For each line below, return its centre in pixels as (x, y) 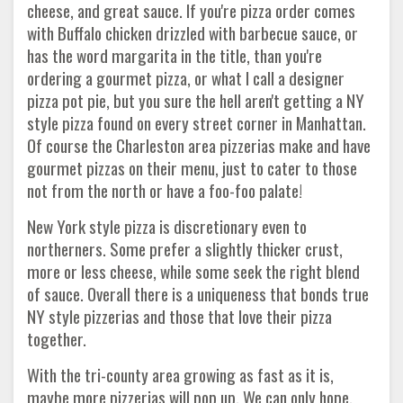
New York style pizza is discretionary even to (167, 226)
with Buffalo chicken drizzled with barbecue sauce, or (193, 32)
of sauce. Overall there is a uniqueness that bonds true (198, 293)
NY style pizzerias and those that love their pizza (179, 316)
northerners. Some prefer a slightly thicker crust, (185, 248)
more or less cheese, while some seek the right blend (193, 271)
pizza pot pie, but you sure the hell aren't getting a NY (196, 100)
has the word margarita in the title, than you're (175, 55)
